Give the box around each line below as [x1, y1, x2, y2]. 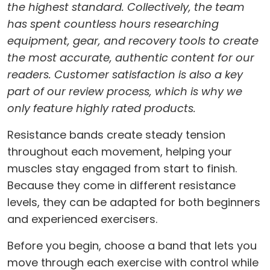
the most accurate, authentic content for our [7, 49, 254, 65]
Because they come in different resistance [7, 177, 236, 193]
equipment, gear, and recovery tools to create [7, 33, 259, 48]
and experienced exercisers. [7, 211, 157, 227]
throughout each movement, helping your [7, 143, 232, 159]
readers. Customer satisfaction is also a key [7, 66, 243, 82]
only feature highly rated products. [7, 100, 196, 116]
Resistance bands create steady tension [7, 127, 225, 142]
